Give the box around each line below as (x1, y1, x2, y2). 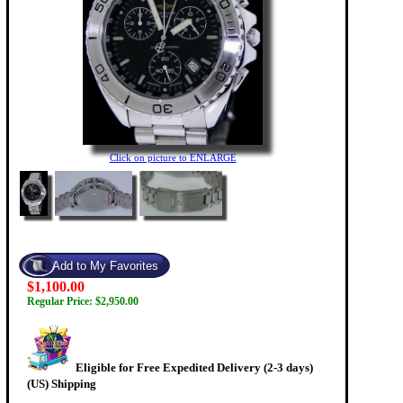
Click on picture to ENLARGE (109, 152, 237, 164)
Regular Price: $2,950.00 (27, 295, 139, 309)
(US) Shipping (27, 377, 96, 391)
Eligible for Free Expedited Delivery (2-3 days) (76, 361, 313, 375)
